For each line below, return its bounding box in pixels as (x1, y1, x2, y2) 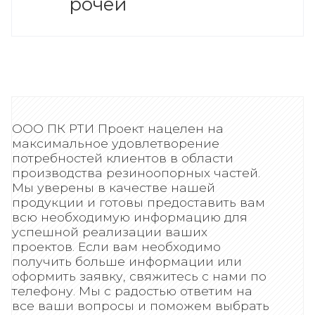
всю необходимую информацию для (12, 209, 247, 224)
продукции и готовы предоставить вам (12, 194, 265, 210)
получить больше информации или (12, 253, 242, 269)
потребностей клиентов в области (12, 150, 233, 165)
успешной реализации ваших (12, 224, 207, 239)
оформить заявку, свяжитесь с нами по (12, 268, 266, 283)
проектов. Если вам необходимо (12, 238, 221, 254)
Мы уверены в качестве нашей (12, 179, 215, 195)
